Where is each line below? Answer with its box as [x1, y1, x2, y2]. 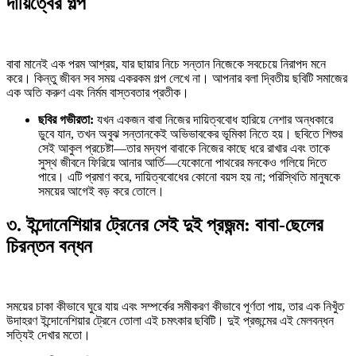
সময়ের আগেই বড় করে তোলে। [38, 184, 164, 198]
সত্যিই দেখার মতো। [6, 328, 91, 342]
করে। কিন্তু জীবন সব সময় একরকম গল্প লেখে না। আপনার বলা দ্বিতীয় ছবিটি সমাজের [6, 71, 347, 85]
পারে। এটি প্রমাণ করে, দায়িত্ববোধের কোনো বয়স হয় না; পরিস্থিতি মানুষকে [38, 169, 340, 184]
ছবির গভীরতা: [38, 112, 94, 126]
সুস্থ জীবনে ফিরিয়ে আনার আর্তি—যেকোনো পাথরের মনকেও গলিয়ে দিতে [38, 155, 327, 169]
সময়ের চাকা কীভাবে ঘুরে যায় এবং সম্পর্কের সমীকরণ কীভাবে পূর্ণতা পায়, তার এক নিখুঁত [6, 300, 344, 314]
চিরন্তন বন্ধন [6, 235, 92, 257]
